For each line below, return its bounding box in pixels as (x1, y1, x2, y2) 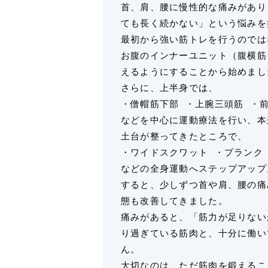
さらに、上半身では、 (120, 82, 218, 94)
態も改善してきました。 (120, 195, 228, 207)
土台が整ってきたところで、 (120, 130, 248, 142)
